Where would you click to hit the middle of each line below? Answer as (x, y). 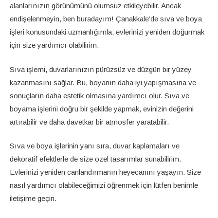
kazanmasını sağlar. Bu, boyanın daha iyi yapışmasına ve (103, 82)
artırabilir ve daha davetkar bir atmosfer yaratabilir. (89, 122)
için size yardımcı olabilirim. (54, 45)
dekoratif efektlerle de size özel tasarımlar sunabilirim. (95, 159)
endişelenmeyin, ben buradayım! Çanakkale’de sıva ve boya (106, 19)
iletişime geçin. (33, 198)
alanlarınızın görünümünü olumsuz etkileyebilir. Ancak (95, 6)
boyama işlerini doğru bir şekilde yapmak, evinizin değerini (102, 109)
